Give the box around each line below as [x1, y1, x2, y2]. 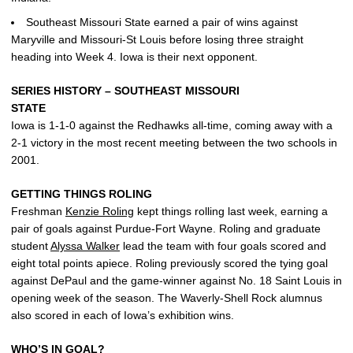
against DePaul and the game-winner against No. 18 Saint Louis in [11, 273, 342, 287]
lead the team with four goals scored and [120, 239, 326, 252]
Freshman [11, 204, 65, 217]
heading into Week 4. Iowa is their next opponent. [11, 50, 258, 63]
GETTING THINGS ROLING [11, 187, 152, 200]
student [11, 239, 50, 252]
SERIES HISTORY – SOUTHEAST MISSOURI [11, 84, 240, 97]
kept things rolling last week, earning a [134, 204, 328, 217]
